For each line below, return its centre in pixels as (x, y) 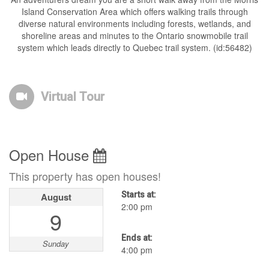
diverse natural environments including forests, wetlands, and (134, 23)
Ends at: (137, 237)
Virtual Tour (73, 97)
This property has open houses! (85, 176)
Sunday (56, 243)
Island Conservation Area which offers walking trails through (134, 11)
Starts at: (138, 194)
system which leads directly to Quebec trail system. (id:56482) (134, 47)
